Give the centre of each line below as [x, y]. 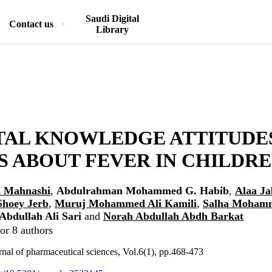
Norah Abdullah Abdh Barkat [173, 216]
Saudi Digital [112, 19]
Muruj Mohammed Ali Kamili [126, 204]
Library [112, 29]
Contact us [31, 24]
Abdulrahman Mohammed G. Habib [143, 191]
